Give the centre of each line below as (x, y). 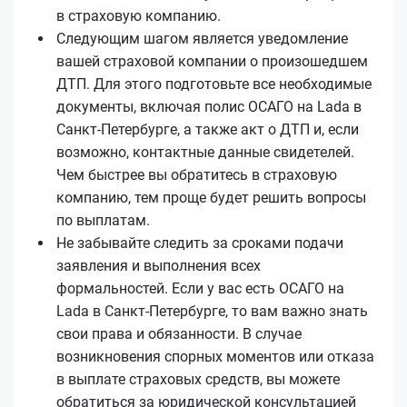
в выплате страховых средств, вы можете (198, 379)
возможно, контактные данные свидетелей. (205, 152)
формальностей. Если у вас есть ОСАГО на (200, 288)
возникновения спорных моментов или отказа (215, 356)
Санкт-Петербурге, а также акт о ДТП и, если (208, 129)
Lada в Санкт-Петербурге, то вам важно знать (212, 311)
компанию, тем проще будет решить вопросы (211, 197)
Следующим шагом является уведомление (202, 38)
